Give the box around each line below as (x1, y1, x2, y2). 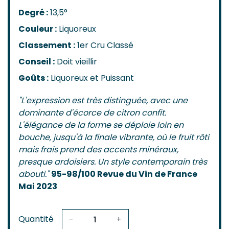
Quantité (18, 213, 54, 225)
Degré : (18, 7, 48, 19)
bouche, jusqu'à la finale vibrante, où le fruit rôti (18, 131, 209, 144)
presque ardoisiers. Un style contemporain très (18, 156, 207, 168)
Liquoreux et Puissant (51, 72, 134, 84)
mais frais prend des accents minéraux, (18, 144, 178, 156)
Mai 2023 (18, 180, 57, 193)
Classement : (18, 39, 75, 52)
